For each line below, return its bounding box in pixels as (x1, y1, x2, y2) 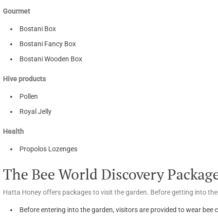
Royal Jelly (19, 107, 52, 115)
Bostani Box (19, 24, 56, 33)
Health (3, 127, 24, 135)
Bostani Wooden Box (19, 54, 82, 63)
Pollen (19, 92, 38, 100)
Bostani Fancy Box (19, 39, 76, 48)
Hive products (3, 74, 46, 83)
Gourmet (3, 7, 30, 15)
